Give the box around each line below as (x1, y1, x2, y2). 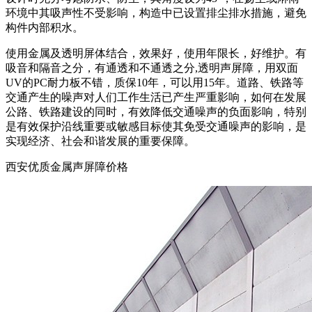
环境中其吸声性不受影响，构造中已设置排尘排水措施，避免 (6, 6, 306, 19)
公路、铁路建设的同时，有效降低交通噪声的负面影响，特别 (6, 105, 306, 118)
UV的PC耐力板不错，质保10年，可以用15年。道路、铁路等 (6, 76, 304, 88)
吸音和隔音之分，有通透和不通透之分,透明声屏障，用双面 (6, 61, 298, 74)
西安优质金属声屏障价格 (6, 160, 128, 173)
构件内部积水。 (6, 21, 84, 33)
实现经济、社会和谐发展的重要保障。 (6, 134, 195, 147)
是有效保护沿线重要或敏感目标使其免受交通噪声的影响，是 (6, 120, 306, 132)
